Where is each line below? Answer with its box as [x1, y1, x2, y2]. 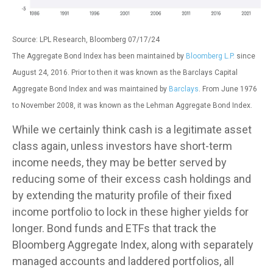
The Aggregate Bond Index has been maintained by [12, 51, 186, 60]
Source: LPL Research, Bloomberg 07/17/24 [12, 35, 160, 44]
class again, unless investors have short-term [12, 139, 232, 152]
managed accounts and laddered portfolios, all [12, 254, 234, 268]
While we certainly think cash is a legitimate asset [12, 122, 252, 136]
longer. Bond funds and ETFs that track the [12, 221, 216, 235]
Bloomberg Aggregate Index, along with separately [12, 238, 253, 251]
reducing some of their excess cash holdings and [12, 172, 251, 185]
